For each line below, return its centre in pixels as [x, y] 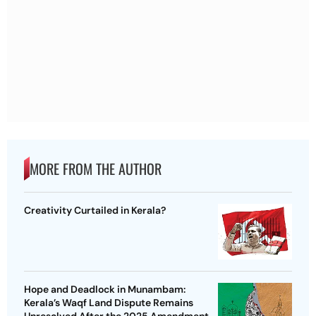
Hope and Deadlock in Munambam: [105, 290]
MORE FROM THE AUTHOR [96, 169]
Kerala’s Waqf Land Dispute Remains [109, 303]
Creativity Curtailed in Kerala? [95, 211]
